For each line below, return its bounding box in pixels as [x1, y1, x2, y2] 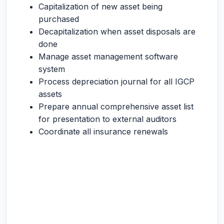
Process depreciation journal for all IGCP [38, 76, 194, 86]
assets [38, 89, 62, 99]
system [38, 64, 65, 74]
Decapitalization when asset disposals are [38, 26, 195, 36]
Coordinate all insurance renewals [38, 126, 168, 136]
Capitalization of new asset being [38, 1, 162, 11]
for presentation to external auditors [38, 114, 176, 124]
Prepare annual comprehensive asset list [38, 101, 193, 111]
